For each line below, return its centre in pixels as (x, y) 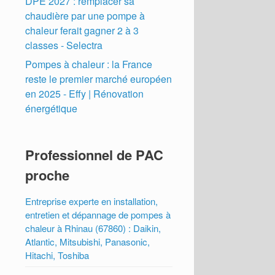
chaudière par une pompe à (85, 15)
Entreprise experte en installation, (92, 201)
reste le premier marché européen (99, 79)
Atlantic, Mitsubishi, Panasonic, (88, 241)
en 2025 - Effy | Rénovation (85, 93)
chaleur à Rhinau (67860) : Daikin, (93, 228)
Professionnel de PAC (95, 154)
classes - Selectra (64, 45)
